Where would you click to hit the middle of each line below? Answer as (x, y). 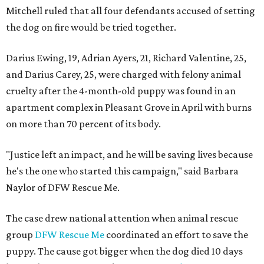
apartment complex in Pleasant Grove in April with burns (129, 107)
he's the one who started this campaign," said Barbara (122, 171)
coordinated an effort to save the (176, 235)
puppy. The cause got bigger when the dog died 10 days (124, 251)
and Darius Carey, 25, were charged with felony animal (123, 74)
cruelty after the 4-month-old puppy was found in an (121, 91)
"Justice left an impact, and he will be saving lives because (129, 154)
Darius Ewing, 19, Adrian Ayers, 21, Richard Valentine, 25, (126, 58)
